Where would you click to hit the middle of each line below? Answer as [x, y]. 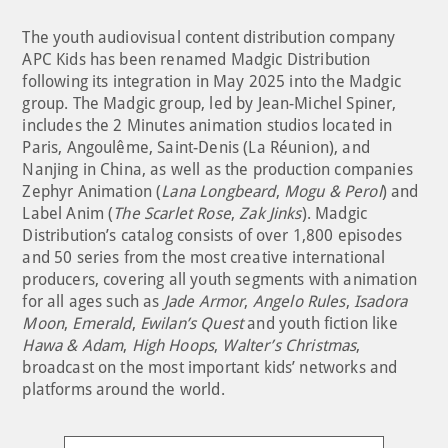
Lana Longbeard [218, 191]
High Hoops [173, 345]
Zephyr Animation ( [92, 191]
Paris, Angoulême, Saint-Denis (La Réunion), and [196, 147]
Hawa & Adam [73, 345]
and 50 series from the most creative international [204, 257]
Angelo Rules [299, 301]
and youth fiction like [320, 323]
